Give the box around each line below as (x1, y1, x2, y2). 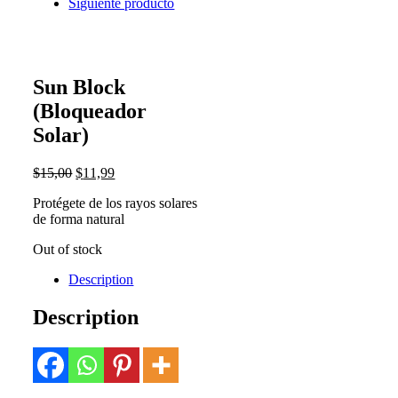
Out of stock (33, 242, 103, 258)
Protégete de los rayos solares (33, 195, 198, 211)
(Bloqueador (33, 99, 147, 123)
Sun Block (33, 76, 126, 99)
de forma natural (33, 211, 125, 227)
